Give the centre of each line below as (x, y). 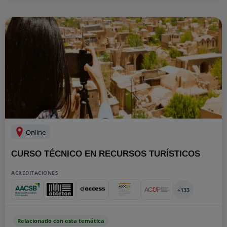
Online (35, 132)
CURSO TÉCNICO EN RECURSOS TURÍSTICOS (106, 154)
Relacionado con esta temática (61, 221)
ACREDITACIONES (35, 173)
